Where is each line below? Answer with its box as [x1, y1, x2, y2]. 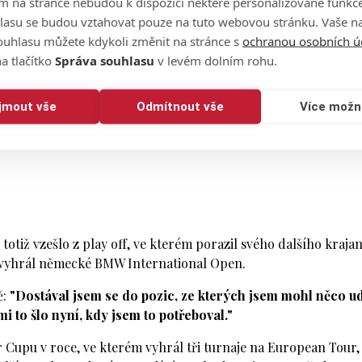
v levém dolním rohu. [154, 52, 277, 68]
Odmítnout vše [136, 99, 224, 114]
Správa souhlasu [55, 52, 154, 68]
